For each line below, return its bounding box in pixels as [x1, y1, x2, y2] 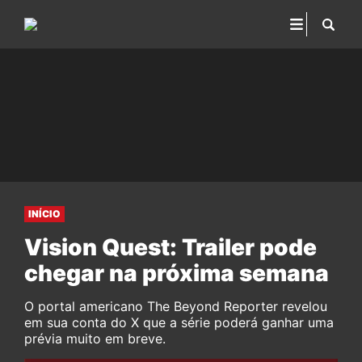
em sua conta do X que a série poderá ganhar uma [24, 314, 334, 330]
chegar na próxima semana [24, 259, 329, 287]
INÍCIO [28, 208, 61, 220]
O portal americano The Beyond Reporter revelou [24, 298, 327, 314]
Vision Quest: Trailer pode [24, 234, 317, 261]
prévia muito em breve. [24, 330, 166, 347]
